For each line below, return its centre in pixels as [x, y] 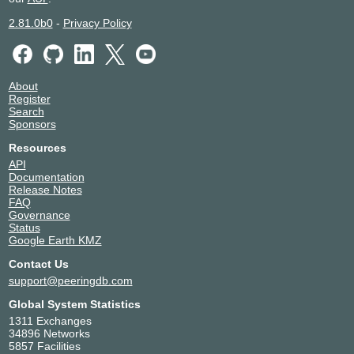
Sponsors [32, 124]
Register [29, 98]
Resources [37, 147]
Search [26, 111]
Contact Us [38, 264]
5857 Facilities [44, 346]
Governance [39, 215]
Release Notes [45, 189]
